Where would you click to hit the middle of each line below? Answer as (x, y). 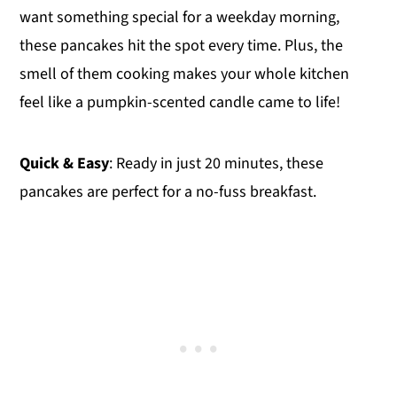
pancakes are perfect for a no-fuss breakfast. (168, 191)
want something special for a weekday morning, (180, 17)
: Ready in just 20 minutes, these (217, 163)
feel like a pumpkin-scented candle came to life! (180, 102)
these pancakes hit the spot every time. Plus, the (182, 45)
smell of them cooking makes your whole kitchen (185, 74)
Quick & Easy (65, 163)
